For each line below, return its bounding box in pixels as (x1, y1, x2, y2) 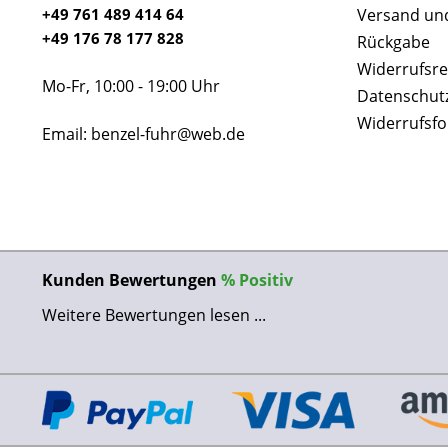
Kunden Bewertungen (42, 269, 221, 291)
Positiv (239, 269, 293, 291)
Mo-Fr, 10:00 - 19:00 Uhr (42, 75, 220, 97)
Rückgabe (357, 31, 430, 53)
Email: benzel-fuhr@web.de (42, 123, 245, 145)
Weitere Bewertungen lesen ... (42, 304, 266, 326)
